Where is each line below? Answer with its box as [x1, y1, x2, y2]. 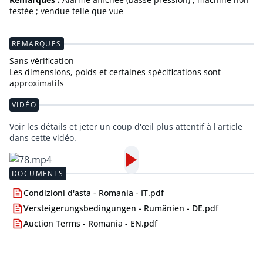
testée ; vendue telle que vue [9, 5, 123, 17]
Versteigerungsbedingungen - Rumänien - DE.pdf [23, 203, 218, 214]
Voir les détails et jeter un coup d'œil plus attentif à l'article [9, 121, 242, 133]
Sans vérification [9, 55, 74, 67]
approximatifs [9, 77, 64, 89]
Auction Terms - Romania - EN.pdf [23, 218, 157, 230]
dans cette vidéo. [9, 132, 76, 144]
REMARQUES [12, 39, 62, 49]
